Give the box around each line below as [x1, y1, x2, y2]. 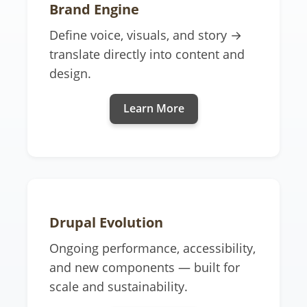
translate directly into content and [49, 45, 245, 62]
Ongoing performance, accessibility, [49, 239, 256, 256]
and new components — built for [49, 258, 240, 275]
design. [49, 64, 91, 82]
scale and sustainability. [49, 278, 188, 295]
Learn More [123, 101, 184, 116]
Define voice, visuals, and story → [49, 26, 242, 43]
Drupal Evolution [49, 212, 163, 232]
